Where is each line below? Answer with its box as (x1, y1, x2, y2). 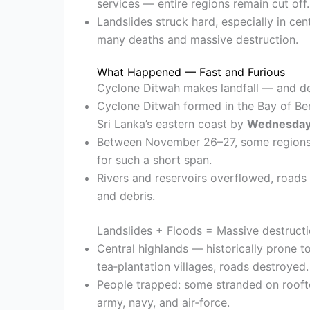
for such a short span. (97, 152, 212, 167)
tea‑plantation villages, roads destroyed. (97, 259, 309, 273)
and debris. (97, 188, 155, 203)
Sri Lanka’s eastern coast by (97, 116, 247, 131)
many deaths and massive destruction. (97, 32, 298, 46)
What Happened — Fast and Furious (97, 64, 285, 79)
